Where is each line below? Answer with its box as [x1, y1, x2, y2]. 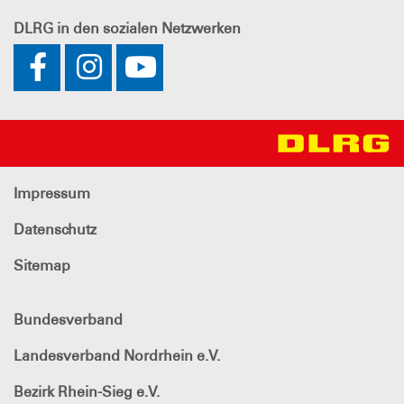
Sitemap [14, 257, 70, 275]
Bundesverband [14, 311, 123, 329]
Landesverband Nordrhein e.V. [14, 347, 220, 365]
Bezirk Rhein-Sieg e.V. [14, 383, 160, 401]
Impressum [14, 185, 90, 203]
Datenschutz [14, 221, 96, 239]
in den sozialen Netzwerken [53, 19, 241, 37]
